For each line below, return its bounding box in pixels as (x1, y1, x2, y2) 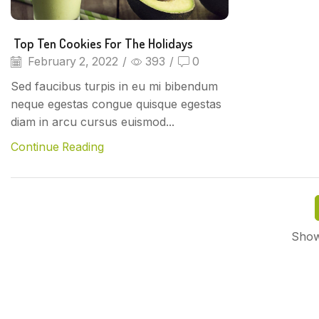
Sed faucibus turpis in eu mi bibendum (11, 79, 218, 94)
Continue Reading (11, 140, 104, 155)
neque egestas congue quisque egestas (11, 97, 221, 112)
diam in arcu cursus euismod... (11, 115, 174, 130)
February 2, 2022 (25, 55, 118, 69)
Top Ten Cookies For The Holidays (11, 34, 193, 51)
